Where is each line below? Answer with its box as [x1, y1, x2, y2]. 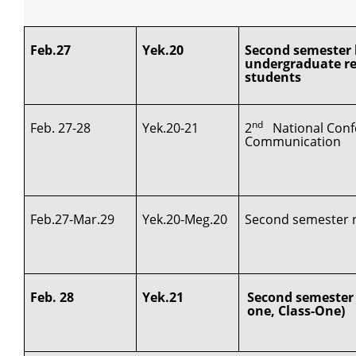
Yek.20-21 [142, 118, 199, 137]
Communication [245, 132, 342, 150]
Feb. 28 [30, 288, 75, 306]
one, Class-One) [247, 301, 346, 319]
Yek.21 [142, 288, 184, 306]
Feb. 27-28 [30, 118, 91, 137]
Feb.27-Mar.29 [30, 210, 115, 228]
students [245, 68, 302, 86]
